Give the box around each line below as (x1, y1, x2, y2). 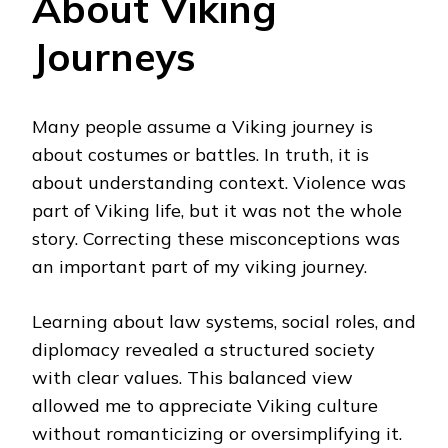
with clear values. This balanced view (32, 366, 353, 390)
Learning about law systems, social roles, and (32, 310, 416, 334)
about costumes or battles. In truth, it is (32, 143, 369, 167)
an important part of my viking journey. (32, 255, 367, 279)
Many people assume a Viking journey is (32, 115, 373, 139)
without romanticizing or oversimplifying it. (32, 422, 402, 446)
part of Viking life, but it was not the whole (32, 199, 402, 223)
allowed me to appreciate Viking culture (32, 394, 378, 418)
